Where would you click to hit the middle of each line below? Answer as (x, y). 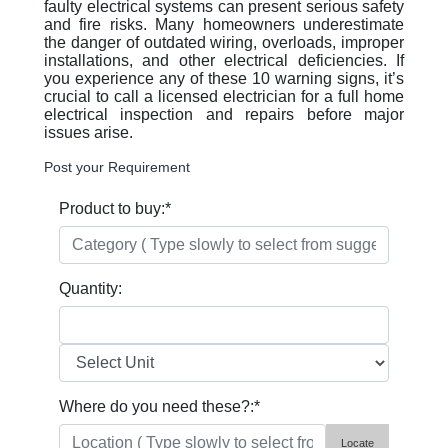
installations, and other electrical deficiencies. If (224, 60)
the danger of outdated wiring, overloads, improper (224, 42)
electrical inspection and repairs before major (224, 114)
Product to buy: (112, 208)
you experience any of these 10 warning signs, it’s (224, 78)
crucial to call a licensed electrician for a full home (224, 96)
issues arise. (88, 132)
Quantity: (90, 288)
